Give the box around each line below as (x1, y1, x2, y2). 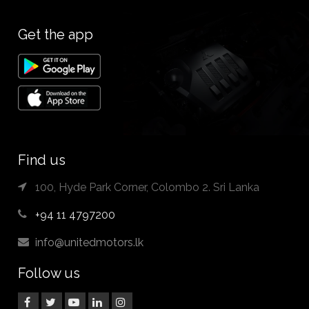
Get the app (18, 26, 94, 43)
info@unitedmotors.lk (35, 236, 144, 250)
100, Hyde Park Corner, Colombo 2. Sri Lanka (35, 181, 260, 195)
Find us (18, 152, 66, 169)
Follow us (18, 265, 81, 282)
